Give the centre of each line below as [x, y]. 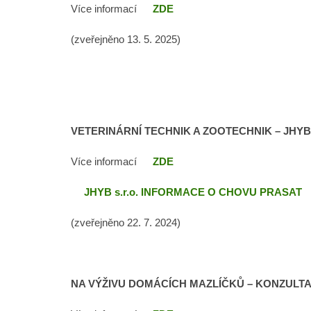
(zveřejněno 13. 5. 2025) [126, 39]
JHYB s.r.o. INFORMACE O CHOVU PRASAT [193, 192]
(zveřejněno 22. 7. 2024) [126, 222]
